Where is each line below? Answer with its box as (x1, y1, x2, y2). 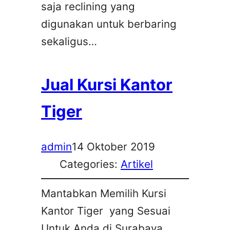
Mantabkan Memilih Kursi (41, 186, 166, 200)
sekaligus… (41, 34, 97, 48)
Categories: (60, 157, 121, 170)
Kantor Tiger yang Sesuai (41, 204, 170, 217)
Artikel (121, 157, 153, 170)
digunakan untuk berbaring (41, 17, 177, 30)
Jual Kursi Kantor (41, 75, 172, 94)
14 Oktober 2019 (72, 140, 155, 153)
